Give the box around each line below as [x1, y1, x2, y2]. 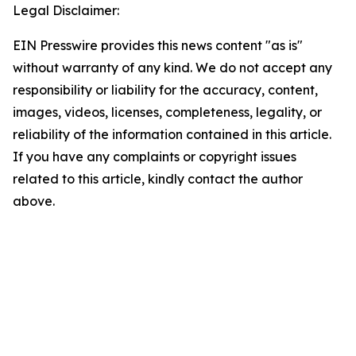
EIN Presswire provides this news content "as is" [13, 37, 303, 54]
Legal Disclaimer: [13, 2, 119, 19]
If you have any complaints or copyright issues [13, 149, 296, 165]
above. [13, 193, 55, 210]
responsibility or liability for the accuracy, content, [13, 82, 318, 99]
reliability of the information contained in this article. [13, 126, 331, 143]
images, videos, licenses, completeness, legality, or [13, 104, 322, 121]
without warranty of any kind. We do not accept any [13, 60, 332, 76]
